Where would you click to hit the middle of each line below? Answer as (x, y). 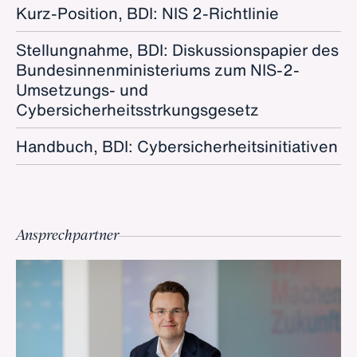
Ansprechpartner (67, 236)
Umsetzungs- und (82, 90)
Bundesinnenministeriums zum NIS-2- (158, 70)
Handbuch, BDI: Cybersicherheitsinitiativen (177, 146)
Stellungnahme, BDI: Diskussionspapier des (177, 50)
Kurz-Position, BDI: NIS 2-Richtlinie (147, 13)
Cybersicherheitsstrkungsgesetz (137, 110)
